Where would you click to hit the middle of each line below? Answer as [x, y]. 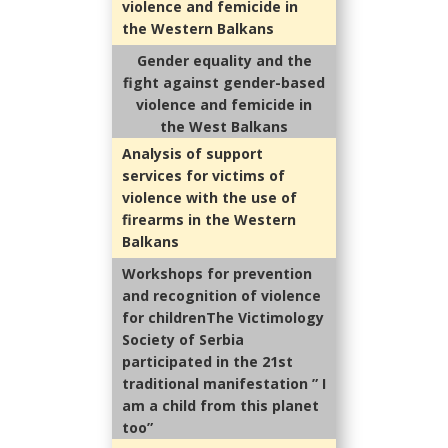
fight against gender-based [224, 83]
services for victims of [203, 176]
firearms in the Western [209, 220]
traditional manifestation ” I [224, 384]
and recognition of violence [221, 296]
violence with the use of [209, 198]
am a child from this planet [220, 406]
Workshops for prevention [217, 274]
